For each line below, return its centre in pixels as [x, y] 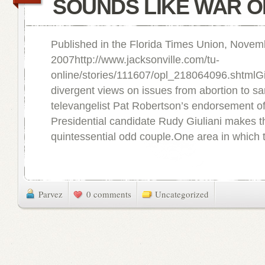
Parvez [51, 194]
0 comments [109, 194]
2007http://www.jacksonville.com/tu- [135, 60]
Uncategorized [182, 194]
